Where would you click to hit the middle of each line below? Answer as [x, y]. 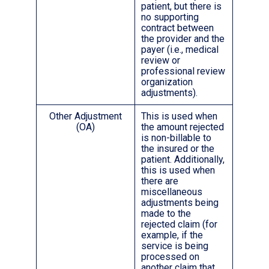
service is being [175, 246]
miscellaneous [172, 192]
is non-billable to [176, 138]
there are [160, 181]
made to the [166, 214]
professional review [183, 71]
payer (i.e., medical [180, 50]
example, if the [172, 235]
